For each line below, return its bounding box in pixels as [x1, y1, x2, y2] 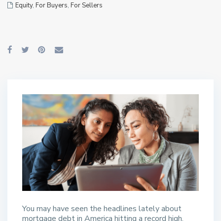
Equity [15, 1, 33, 10]
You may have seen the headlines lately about [22, 203, 182, 214]
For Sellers [71, 1, 103, 10]
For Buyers [36, 1, 68, 10]
